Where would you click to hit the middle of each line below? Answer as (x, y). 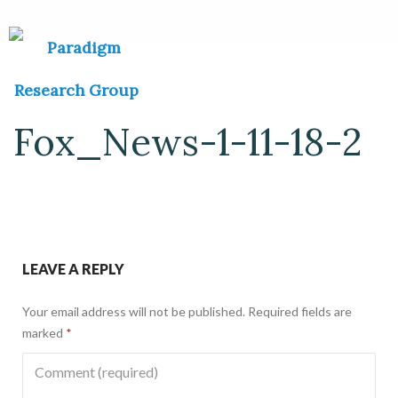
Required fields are (300, 311)
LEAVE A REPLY (73, 269)
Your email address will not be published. (134, 311)
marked (44, 333)
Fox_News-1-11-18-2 (187, 142)
